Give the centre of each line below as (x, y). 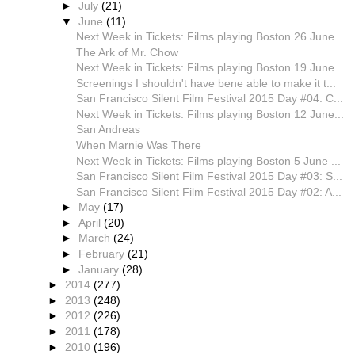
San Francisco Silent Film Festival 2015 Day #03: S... (209, 176)
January (101, 269)
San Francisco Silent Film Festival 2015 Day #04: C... (209, 99)
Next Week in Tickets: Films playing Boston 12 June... (210, 114)
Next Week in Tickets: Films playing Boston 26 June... (210, 37)
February (103, 254)
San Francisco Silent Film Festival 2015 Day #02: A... (208, 191)
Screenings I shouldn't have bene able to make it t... (206, 83)
